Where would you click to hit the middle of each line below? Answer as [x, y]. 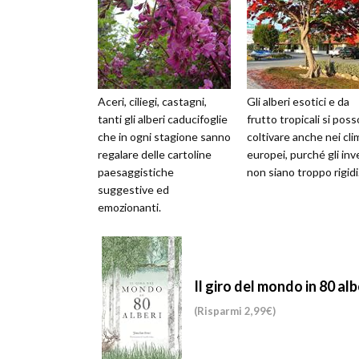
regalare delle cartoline [155, 154]
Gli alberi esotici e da [298, 101]
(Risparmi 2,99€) [235, 311]
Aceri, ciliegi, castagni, [152, 101]
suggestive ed [133, 190]
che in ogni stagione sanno [164, 137]
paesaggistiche [136, 172]
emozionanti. [129, 207]
